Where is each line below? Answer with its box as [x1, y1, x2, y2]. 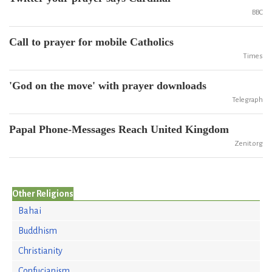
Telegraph [232, 96, 263, 104]
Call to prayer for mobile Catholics [9, 36, 174, 48]
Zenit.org [234, 140, 263, 148]
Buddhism [18, 226, 57, 236]
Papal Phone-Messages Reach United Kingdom [9, 123, 229, 135]
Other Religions [12, 189, 73, 199]
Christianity [18, 246, 63, 256]
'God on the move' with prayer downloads [9, 80, 206, 92]
